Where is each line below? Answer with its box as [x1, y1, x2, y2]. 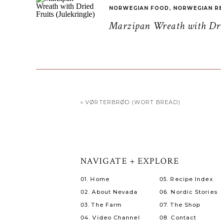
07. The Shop [159, 201, 201, 208]
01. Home [80, 176, 110, 183]
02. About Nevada [80, 188, 138, 195]
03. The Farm [80, 201, 122, 208]
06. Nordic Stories [159, 188, 218, 195]
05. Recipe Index [159, 176, 213, 183]
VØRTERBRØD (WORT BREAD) [85, 99, 181, 106]
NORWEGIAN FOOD [109, 5, 169, 11]
